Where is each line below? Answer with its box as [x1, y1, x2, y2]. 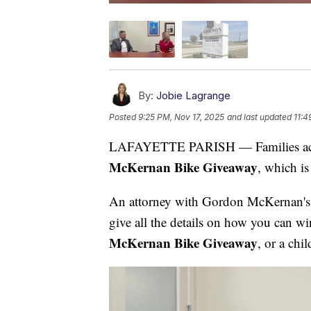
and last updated [227, 111, 292, 122]
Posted [109, 111, 138, 122]
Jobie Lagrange [156, 88, 230, 102]
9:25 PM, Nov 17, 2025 [138, 111, 224, 122]
